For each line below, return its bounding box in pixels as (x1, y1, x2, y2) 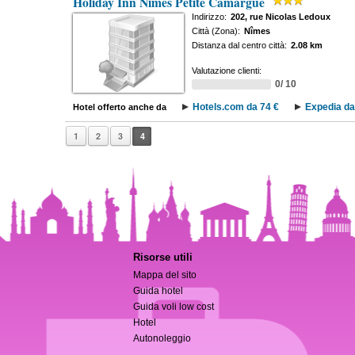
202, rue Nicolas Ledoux (230, 12, 330, 21)
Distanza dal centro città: (191, 40, 287, 50)
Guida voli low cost (133, 301, 215, 312)
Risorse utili (133, 251, 193, 263)
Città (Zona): (191, 26, 240, 36)
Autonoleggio (133, 333, 192, 344)
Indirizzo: (191, 12, 227, 21)
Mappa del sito (133, 269, 197, 281)
